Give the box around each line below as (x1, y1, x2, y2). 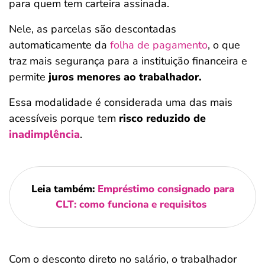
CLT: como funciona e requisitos (56, 198, 206, 211)
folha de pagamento (110, 38, 208, 52)
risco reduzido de (119, 111, 206, 125)
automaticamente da (9, 38, 110, 52)
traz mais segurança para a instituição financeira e (9, 54, 247, 68)
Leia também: (31, 182, 98, 196)
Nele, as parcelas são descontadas (9, 22, 176, 36)
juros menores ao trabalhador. (49, 70, 202, 84)
